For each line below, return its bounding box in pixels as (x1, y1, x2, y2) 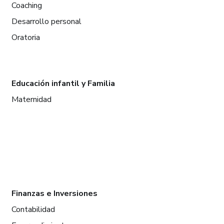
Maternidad (11, 93, 51, 105)
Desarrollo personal (11, 15, 81, 27)
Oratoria (11, 31, 40, 43)
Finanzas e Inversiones (11, 187, 97, 199)
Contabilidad (11, 203, 55, 215)
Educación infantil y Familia (11, 77, 115, 89)
